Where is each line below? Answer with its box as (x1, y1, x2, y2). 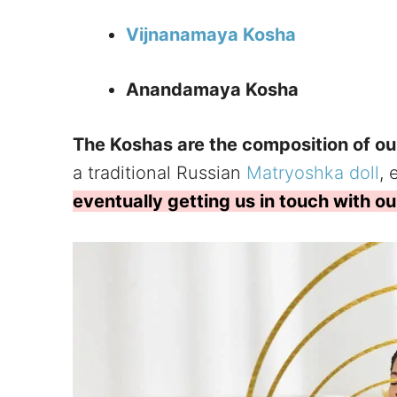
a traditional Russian (73, 162, 246, 184)
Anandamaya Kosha (126, 79, 299, 101)
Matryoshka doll (246, 162, 379, 184)
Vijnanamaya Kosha (126, 24, 296, 46)
